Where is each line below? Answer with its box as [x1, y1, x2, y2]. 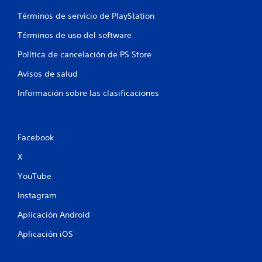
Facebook [18, 132, 54, 143]
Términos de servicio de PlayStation [18, 11, 154, 21]
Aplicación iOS [18, 229, 73, 239]
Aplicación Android [18, 209, 90, 220]
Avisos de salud [18, 68, 78, 79]
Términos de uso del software [18, 30, 132, 40]
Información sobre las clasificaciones [18, 88, 159, 98]
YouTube [18, 171, 51, 181]
